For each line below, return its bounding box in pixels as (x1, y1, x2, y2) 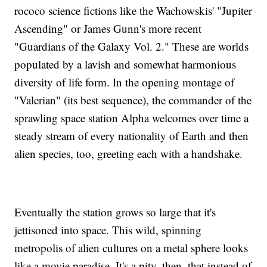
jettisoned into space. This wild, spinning (14, 222, 202, 238)
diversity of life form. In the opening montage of (14, 74, 235, 90)
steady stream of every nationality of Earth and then (14, 128, 249, 144)
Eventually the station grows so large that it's (14, 204, 216, 220)
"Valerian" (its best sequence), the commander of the (14, 92, 252, 108)
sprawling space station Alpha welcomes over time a (14, 110, 249, 126)
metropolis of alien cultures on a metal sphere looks (14, 240, 249, 256)
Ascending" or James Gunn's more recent (14, 21, 202, 36)
